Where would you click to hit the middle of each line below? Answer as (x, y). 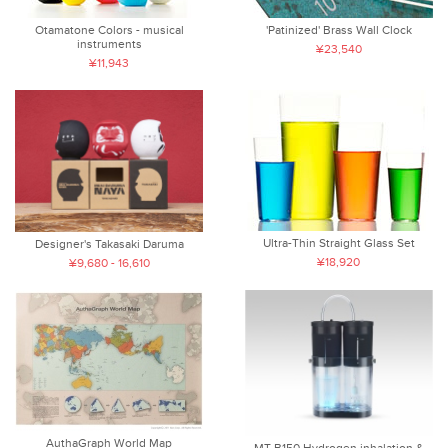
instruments (109, 44)
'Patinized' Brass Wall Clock (338, 30)
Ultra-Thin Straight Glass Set (338, 243)
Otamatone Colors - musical (109, 30)
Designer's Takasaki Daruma (109, 243)
